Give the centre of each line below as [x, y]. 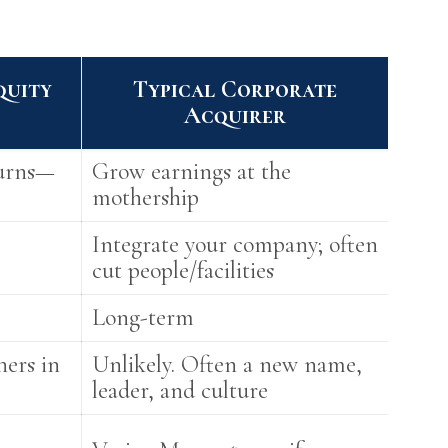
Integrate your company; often [235, 244]
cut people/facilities [183, 270]
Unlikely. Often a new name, [227, 364]
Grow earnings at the [192, 171]
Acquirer [235, 115]
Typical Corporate [235, 89]
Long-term [143, 317]
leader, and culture [180, 390]
